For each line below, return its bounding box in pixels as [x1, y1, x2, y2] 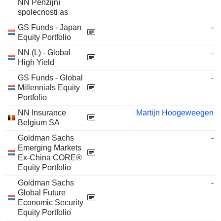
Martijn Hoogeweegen [136, 109, 214, 117]
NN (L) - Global [18, 48, 71, 57]
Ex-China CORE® [18, 153, 82, 162]
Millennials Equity [18, 83, 80, 92]
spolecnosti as [18, 8, 68, 16]
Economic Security [18, 198, 83, 207]
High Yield [18, 58, 54, 67]
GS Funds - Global [18, 74, 83, 82]
